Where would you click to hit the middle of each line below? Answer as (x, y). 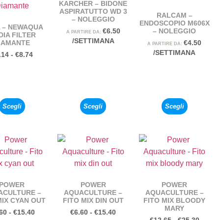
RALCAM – (174, 15)
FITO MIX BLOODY (175, 200)
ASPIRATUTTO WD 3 (93, 11)
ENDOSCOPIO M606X (174, 23)
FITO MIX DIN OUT (93, 200)
